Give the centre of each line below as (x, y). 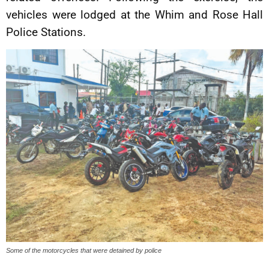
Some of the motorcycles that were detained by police (84, 250)
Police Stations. (46, 32)
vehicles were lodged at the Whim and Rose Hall (134, 15)
